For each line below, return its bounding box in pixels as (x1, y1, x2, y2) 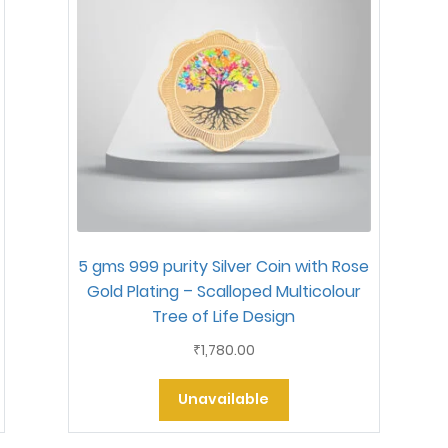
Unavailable (178, 389, 270, 410)
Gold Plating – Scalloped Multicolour (86, 280, 361, 304)
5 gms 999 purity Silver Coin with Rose (78, 255, 370, 279)
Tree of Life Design (152, 305, 296, 329)
